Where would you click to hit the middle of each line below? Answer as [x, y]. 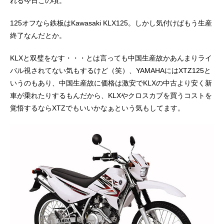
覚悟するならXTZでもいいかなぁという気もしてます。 [97, 108]
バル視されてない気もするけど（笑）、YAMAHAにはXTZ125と [110, 70]
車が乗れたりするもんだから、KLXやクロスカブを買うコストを [111, 95]
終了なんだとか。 [38, 35]
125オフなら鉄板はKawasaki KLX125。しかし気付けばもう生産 [111, 23]
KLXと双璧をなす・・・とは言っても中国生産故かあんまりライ [111, 58]
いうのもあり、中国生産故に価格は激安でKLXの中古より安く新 [111, 83]
